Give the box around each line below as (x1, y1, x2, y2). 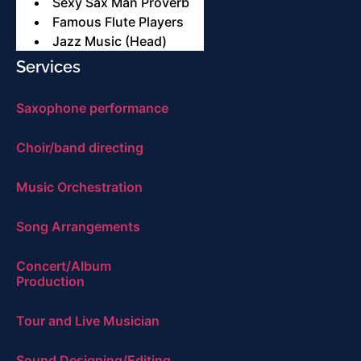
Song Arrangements (16, 218, 140, 235)
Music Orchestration (16, 179, 143, 196)
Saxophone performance (16, 100, 168, 117)
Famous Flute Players (52, 14, 184, 31)
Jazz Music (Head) (52, 33, 167, 50)
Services (16, 57, 81, 77)
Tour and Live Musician (16, 313, 160, 330)
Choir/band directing (16, 139, 143, 156)
